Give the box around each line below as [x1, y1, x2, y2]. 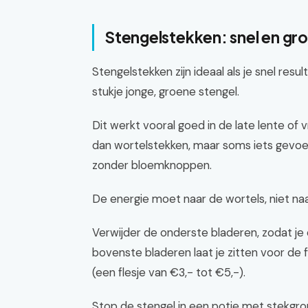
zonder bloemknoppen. [92, 157, 212, 173]
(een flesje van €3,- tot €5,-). [92, 265, 245, 280]
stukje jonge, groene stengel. [92, 84, 239, 99]
